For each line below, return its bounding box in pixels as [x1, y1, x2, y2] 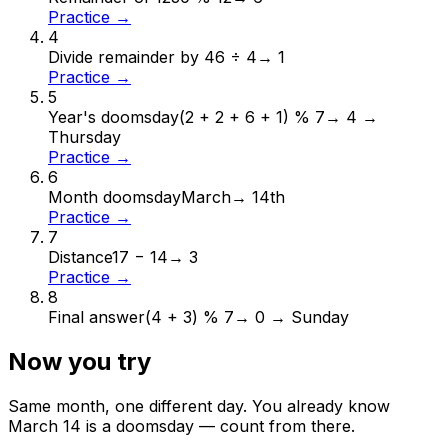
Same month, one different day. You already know [8, 396, 390, 417]
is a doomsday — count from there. [81, 416, 355, 437]
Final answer [48, 307, 145, 328]
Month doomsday [48, 187, 181, 208]
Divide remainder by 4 [48, 47, 215, 68]
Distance [48, 247, 112, 268]
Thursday [48, 127, 121, 148]
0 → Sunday [255, 307, 349, 328]
